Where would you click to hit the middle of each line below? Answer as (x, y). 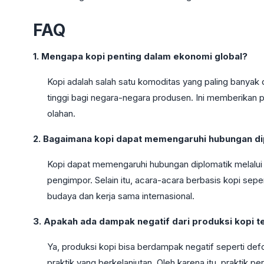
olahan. (61, 113)
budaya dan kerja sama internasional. (121, 196)
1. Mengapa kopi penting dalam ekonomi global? (140, 56)
